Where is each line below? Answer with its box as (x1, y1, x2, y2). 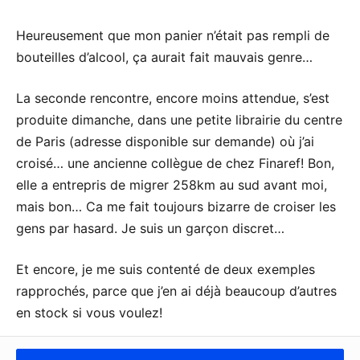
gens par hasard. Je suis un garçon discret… (16, 219, 284, 236)
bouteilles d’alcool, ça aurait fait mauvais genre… (16, 48, 313, 65)
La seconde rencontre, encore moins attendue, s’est (16, 89, 329, 106)
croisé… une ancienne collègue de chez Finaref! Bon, (16, 154, 334, 171)
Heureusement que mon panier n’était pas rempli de (16, 27, 329, 43)
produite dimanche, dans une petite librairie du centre (16, 111, 342, 128)
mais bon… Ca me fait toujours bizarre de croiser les (16, 198, 336, 215)
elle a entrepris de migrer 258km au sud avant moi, (16, 176, 327, 193)
